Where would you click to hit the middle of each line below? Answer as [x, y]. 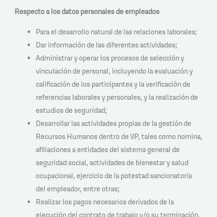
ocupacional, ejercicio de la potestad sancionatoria [114, 175]
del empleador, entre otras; [77, 188]
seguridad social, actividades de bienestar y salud [112, 162]
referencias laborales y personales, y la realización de [117, 97]
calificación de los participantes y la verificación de [113, 84]
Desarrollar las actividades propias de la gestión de [113, 123]
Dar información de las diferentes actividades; [106, 45]
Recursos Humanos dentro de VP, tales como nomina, [119, 136]
